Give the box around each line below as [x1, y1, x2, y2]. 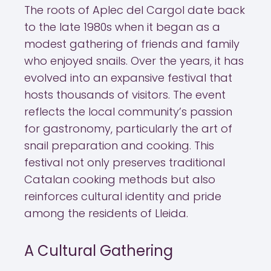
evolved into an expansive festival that [24, 70, 232, 85]
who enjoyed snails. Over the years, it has [24, 53, 244, 68]
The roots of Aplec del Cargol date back [24, 2, 245, 18]
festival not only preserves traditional [24, 155, 225, 170]
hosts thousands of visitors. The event [24, 87, 226, 102]
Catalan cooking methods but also [24, 172, 215, 187]
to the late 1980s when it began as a [24, 19, 220, 34]
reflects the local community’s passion [24, 104, 232, 119]
